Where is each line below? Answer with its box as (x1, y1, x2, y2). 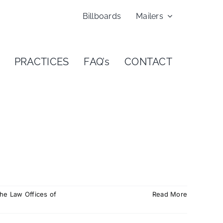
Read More (152, 190, 187, 198)
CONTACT (124, 56, 173, 68)
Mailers (136, 11, 163, 21)
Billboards (82, 11, 121, 21)
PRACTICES (14, 56, 69, 68)
